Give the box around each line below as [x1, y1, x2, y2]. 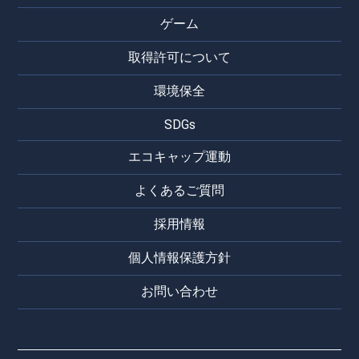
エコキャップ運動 [128, 148, 231, 164]
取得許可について [128, 49, 231, 65]
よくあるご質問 [135, 182, 224, 198]
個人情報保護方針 [128, 249, 231, 265]
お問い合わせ [141, 283, 218, 299]
